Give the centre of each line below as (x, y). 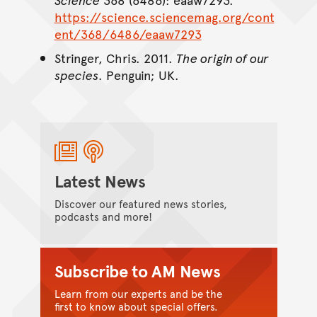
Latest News (100, 180)
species (76, 75)
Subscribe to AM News (137, 270)
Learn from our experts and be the (138, 293)
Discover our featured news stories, (140, 203)
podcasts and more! (103, 216)
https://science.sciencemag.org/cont (164, 17)
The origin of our (222, 58)
